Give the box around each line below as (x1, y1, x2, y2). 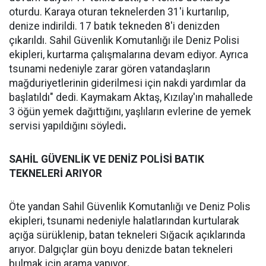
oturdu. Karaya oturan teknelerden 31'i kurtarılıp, (9, 6, 229, 18)
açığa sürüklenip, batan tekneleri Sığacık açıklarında (9, 229, 245, 241)
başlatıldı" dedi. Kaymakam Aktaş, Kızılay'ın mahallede (9, 91, 253, 103)
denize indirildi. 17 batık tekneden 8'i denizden (9, 20, 220, 32)
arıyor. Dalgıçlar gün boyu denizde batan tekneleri (9, 243, 233, 255)
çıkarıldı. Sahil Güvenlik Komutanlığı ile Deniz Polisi (9, 34, 239, 46)
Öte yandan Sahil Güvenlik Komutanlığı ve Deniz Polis (9, 201, 251, 213)
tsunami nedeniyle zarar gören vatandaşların (9, 63, 210, 75)
